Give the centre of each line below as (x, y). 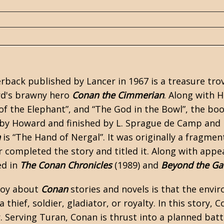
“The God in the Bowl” (139, 109)
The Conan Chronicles (66, 165)
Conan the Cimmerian (118, 95)
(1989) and (136, 165)
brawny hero (42, 95)
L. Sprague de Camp (159, 123)
